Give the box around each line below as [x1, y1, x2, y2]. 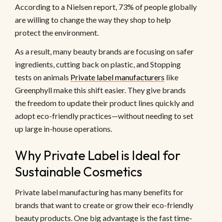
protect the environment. [15, 28, 99, 38]
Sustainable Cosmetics [15, 164, 142, 180]
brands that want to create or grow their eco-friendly [15, 200, 193, 210]
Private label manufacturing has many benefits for [15, 187, 183, 197]
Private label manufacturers [70, 72, 165, 82]
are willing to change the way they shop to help [15, 15, 171, 25]
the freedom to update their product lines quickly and [15, 98, 194, 108]
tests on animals [15, 72, 70, 82]
